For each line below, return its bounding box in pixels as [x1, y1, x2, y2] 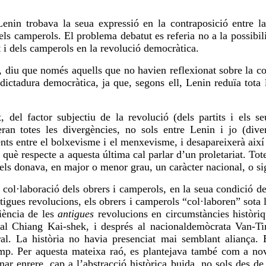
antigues [58, 208, 94, 220]
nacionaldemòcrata [150, 220, 231, 233]
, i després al [86, 220, 150, 233]
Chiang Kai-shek [12, 220, 87, 233]
